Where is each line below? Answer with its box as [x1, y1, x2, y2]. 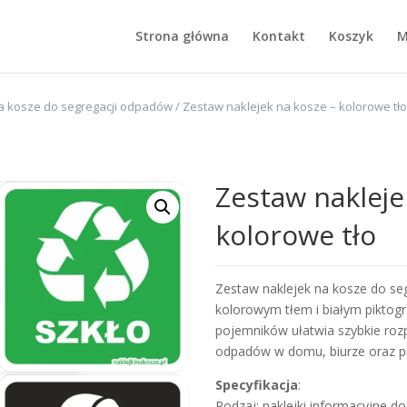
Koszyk [328, 27, 373, 45]
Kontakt [252, 27, 305, 45]
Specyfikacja [215, 375, 299, 393]
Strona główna [134, 27, 229, 45]
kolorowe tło [215, 215, 377, 253]
